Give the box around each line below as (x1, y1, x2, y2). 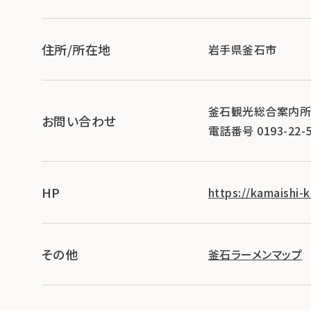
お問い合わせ (42, 111, 117, 130)
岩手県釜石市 (208, 40, 277, 58)
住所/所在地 (42, 40, 111, 58)
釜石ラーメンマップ (208, 245, 303, 262)
